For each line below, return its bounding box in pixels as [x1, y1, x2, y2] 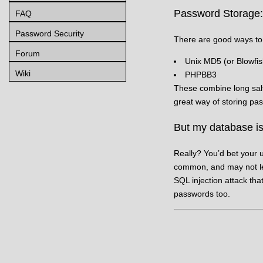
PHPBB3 [184, 69, 217, 79]
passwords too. [173, 188, 230, 198]
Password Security [15, 28, 84, 38]
